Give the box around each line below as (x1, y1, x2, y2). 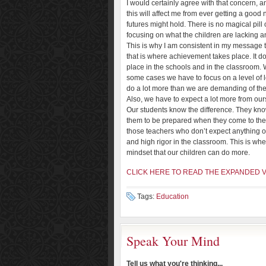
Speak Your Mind (126, 232, 220, 249)
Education (156, 192, 189, 201)
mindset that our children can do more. (126, 148, 250, 157)
